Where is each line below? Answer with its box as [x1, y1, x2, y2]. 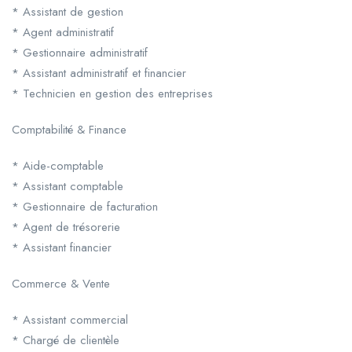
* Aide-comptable [12, 157, 104, 175]
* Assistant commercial [12, 311, 128, 329]
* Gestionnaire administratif [12, 44, 148, 62]
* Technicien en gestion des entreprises [12, 85, 213, 103]
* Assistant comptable [12, 178, 123, 196]
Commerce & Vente [12, 275, 110, 293]
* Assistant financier [12, 239, 112, 257]
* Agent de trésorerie [12, 218, 120, 236]
